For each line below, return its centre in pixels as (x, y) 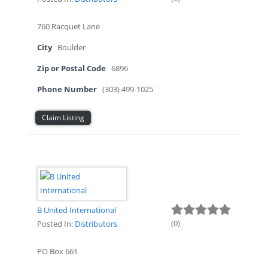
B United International (76, 210)
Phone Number (67, 89)
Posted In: (56, 224)
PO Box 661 (57, 252)
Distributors (96, 224)
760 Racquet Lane (68, 27)
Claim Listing (63, 118)
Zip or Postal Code (71, 68)
